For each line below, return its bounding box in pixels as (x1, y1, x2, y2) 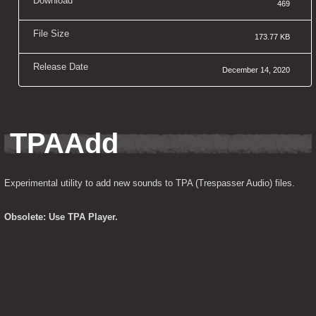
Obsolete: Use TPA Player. (4, 211, 118, 222)
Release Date (33, 61, 88, 72)
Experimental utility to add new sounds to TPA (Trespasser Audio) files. (4, 177, 295, 188)
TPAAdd (10, 127, 119, 159)
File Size (33, 28, 69, 39)
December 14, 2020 (222, 65, 290, 74)
